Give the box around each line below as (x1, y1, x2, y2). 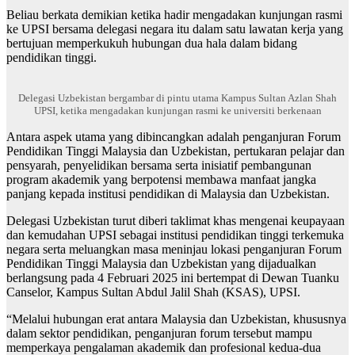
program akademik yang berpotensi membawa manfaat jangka (6, 173, 316, 187)
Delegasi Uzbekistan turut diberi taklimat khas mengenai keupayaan (6, 214, 345, 228)
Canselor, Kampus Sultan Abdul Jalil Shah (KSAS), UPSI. (6, 285, 300, 300)
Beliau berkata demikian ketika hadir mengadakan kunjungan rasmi (6, 8, 342, 22)
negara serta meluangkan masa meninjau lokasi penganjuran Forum (6, 242, 342, 257)
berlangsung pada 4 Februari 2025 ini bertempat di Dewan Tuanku (6, 271, 339, 285)
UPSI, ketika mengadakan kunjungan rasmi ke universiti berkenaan (33, 105, 322, 117)
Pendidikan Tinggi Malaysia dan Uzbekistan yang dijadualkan (6, 257, 316, 271)
